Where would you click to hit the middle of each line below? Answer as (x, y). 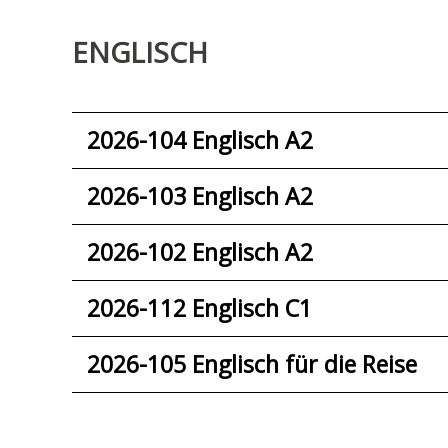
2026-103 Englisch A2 (200, 196)
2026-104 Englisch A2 (200, 140)
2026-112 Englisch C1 (199, 308)
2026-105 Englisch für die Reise (252, 364)
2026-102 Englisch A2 (200, 252)
